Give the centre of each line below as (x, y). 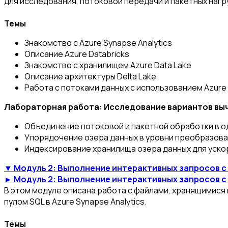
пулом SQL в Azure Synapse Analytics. (75, 202)
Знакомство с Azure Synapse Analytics (98, 43)
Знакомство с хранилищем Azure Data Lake (108, 65)
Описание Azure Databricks (77, 54)
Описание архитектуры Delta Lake (90, 77)
